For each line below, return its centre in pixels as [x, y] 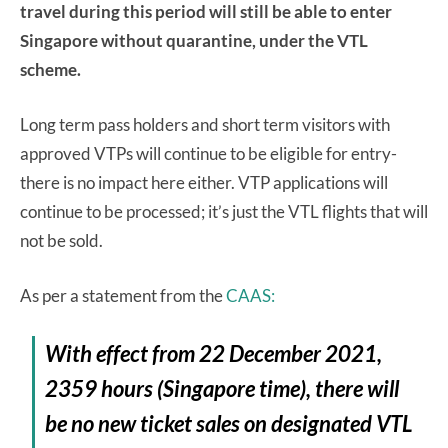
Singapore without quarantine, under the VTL [194, 40]
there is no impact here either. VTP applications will [204, 182]
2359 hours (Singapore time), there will [222, 388]
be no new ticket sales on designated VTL [229, 423]
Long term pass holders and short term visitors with [205, 124]
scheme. [50, 69]
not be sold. [61, 240]
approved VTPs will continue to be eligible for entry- [208, 153]
